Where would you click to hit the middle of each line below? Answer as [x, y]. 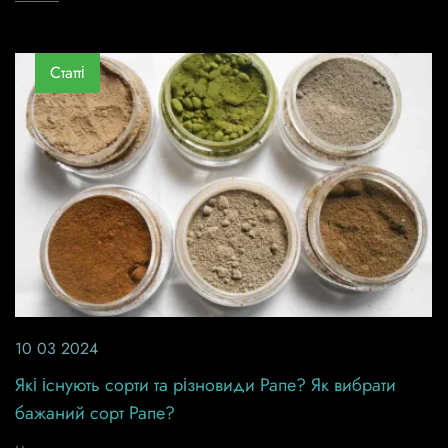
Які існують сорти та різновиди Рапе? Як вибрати [205, 384]
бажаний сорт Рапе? [95, 412]
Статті [67, 73]
